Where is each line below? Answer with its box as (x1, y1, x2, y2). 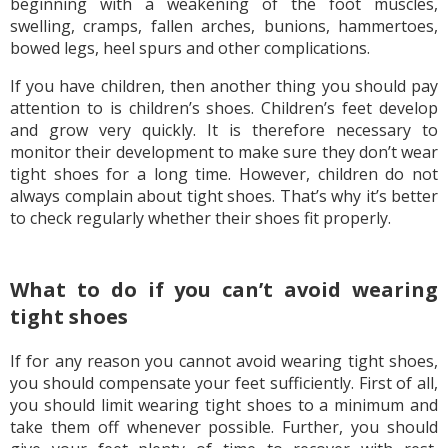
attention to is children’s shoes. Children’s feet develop (10, 97, 438, 120)
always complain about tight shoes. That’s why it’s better (10, 185, 438, 208)
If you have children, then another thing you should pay (10, 75, 438, 98)
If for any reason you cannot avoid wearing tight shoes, (10, 350, 438, 373)
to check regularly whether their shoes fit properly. (10, 207, 391, 230)
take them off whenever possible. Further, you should (10, 416, 438, 439)
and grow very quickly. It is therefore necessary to (10, 119, 438, 142)
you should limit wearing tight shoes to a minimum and (10, 394, 438, 417)
